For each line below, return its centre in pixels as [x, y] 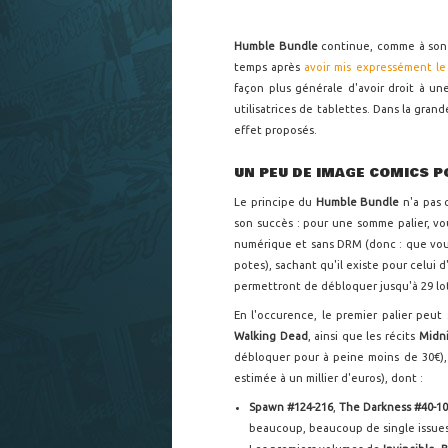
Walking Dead [271, 336]
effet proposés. [277, 130]
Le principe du [275, 202]
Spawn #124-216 [291, 407]
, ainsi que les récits [363, 336]
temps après [269, 67]
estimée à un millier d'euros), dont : [330, 378]
